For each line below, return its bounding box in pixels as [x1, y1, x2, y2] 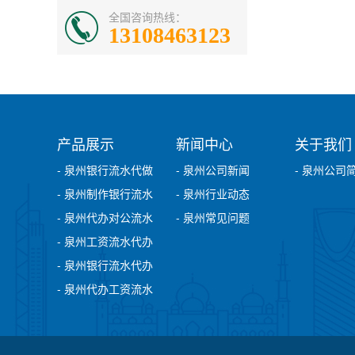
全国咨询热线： [109, 8, 186, 25]
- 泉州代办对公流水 [57, 208, 153, 225]
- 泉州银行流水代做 [57, 161, 153, 177]
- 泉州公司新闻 [176, 161, 250, 177]
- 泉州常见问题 [176, 208, 250, 225]
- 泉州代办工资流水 [57, 280, 153, 296]
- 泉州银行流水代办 [57, 256, 153, 273]
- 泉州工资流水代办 [57, 232, 153, 249]
